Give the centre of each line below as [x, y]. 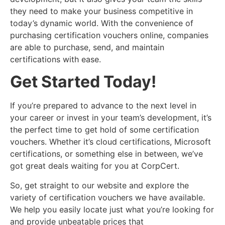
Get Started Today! [83, 82]
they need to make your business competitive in [101, 11]
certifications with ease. [55, 60]
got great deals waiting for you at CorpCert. [95, 166]
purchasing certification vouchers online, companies [109, 35]
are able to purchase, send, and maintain [87, 47]
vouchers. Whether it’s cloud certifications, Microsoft [110, 142]
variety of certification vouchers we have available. [107, 197]
